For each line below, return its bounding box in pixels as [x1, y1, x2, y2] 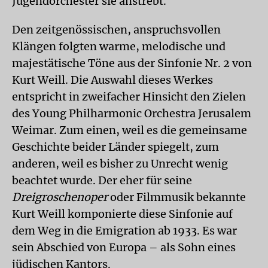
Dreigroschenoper [12, 190, 108, 204]
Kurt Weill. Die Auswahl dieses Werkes [12, 72, 213, 87]
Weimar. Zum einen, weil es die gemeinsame [12, 123, 247, 137]
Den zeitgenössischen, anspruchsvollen [12, 22, 221, 36]
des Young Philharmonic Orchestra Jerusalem [12, 106, 251, 120]
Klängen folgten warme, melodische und [12, 39, 226, 53]
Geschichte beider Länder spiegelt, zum [12, 139, 219, 154]
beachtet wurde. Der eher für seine [12, 173, 192, 187]
